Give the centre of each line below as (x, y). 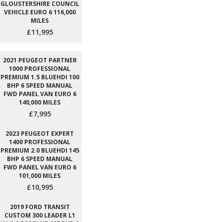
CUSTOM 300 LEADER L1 (40, 216)
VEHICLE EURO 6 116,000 (40, 12)
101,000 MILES (40, 176)
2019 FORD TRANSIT (40, 207)
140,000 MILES (40, 103)
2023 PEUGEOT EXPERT (40, 134)
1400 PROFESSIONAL (40, 142)
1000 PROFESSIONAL (40, 69)
